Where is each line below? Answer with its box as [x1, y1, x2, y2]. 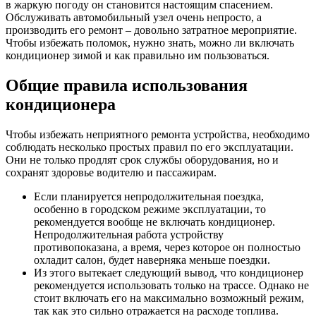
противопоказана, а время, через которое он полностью [34, 241, 300, 254]
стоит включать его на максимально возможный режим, [34, 292, 304, 305]
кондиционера [6, 95, 116, 114]
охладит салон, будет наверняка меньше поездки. [34, 254, 270, 267]
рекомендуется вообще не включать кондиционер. [34, 216, 275, 229]
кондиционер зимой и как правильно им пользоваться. [6, 49, 269, 62]
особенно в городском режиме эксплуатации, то [34, 203, 266, 216]
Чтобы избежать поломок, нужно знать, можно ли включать [6, 37, 294, 49]
